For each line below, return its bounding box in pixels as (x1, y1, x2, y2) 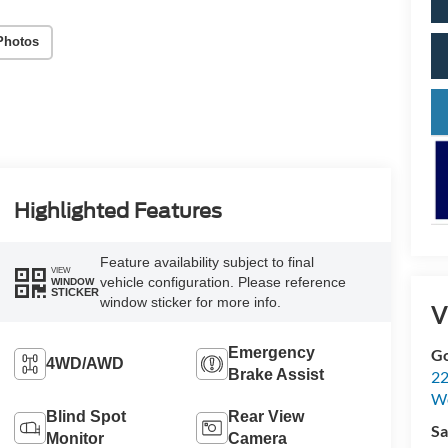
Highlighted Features (13, 198, 222, 223)
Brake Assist (228, 365, 325, 383)
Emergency (228, 343, 316, 361)
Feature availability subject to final (99, 253, 314, 270)
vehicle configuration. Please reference (99, 273, 346, 290)
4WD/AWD (45, 354, 124, 372)
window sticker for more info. (99, 293, 281, 310)
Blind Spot (45, 407, 126, 425)
